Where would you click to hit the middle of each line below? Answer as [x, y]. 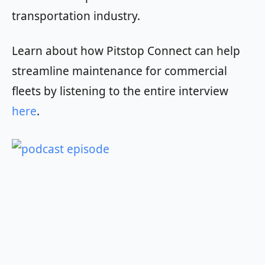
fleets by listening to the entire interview [120, 91]
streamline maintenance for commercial [119, 71]
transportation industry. [76, 16]
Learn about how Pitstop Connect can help [126, 51]
